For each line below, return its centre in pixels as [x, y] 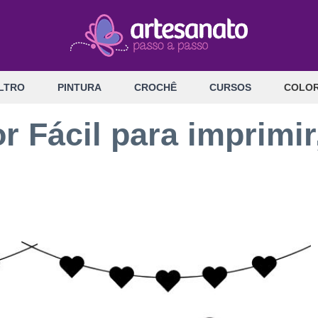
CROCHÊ [155, 87]
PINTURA [79, 87]
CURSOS [230, 87]
